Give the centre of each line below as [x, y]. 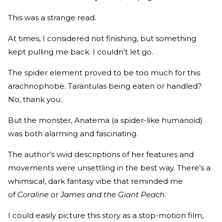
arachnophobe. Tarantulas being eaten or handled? [105, 86]
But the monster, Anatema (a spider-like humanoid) [105, 120]
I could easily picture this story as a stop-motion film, [106, 215]
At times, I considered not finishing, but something [102, 38]
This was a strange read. [52, 18]
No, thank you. [36, 99]
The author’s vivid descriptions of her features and [101, 154]
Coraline [33, 194]
